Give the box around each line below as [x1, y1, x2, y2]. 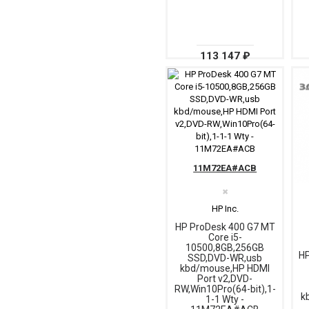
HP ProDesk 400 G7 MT [175, 221, 275, 233]
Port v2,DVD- [197, 273, 252, 285]
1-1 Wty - [206, 294, 244, 306]
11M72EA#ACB [193, 163, 257, 174]
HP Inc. [211, 203, 239, 215]
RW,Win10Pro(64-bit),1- [174, 283, 276, 295]
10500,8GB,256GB [186, 242, 264, 254]
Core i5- [208, 232, 242, 243]
